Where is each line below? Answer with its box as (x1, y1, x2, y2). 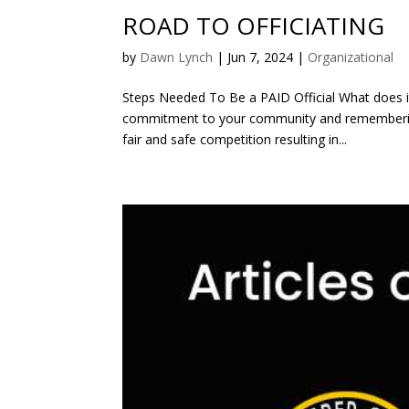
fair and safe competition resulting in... (122, 130, 348, 148)
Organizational (308, 47, 394, 66)
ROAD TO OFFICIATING (122, 8, 385, 42)
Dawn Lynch (140, 47, 214, 66)
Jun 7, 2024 (227, 47, 294, 66)
